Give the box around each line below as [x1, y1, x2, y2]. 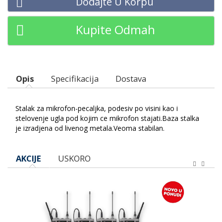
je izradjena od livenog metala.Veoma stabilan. [15, 123, 165, 133]
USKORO [58, 152, 91, 164]
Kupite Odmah [75, 21, 155, 38]
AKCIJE [16, 152, 41, 164]
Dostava [115, 72, 146, 84]
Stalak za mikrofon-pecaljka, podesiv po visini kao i [15, 103, 178, 113]
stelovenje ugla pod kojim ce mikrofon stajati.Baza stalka [15, 113, 199, 123]
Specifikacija [51, 72, 99, 84]
